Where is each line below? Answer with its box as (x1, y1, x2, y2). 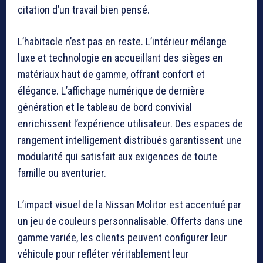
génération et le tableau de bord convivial (18, 101, 192, 114)
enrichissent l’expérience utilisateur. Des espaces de (18, 117, 243, 130)
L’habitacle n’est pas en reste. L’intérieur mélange (18, 35, 227, 48)
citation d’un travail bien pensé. (18, 4, 150, 16)
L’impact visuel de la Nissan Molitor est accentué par (18, 198, 241, 211)
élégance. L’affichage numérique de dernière (18, 85, 204, 97)
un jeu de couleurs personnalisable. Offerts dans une (18, 215, 243, 228)
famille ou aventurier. (18, 167, 106, 180)
